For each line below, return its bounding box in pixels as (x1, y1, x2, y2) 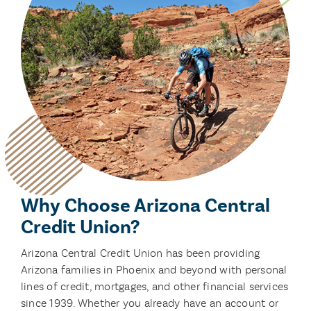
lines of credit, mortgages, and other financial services (20, 279, 289, 293)
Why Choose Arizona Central (20, 192, 270, 218)
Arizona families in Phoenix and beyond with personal (20, 262, 287, 276)
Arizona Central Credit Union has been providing (20, 246, 260, 260)
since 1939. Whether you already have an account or (20, 296, 278, 310)
